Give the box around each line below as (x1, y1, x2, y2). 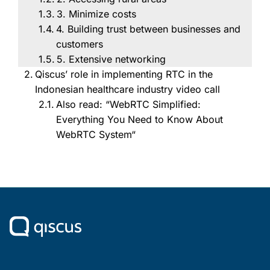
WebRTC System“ (56, 128, 136, 141)
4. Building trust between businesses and (56, 23, 241, 36)
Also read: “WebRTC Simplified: (56, 98, 201, 111)
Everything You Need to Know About (56, 113, 224, 126)
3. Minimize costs (57, 8, 137, 20)
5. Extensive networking (57, 53, 166, 66)
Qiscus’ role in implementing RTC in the (35, 68, 213, 81)
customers (56, 38, 104, 51)
